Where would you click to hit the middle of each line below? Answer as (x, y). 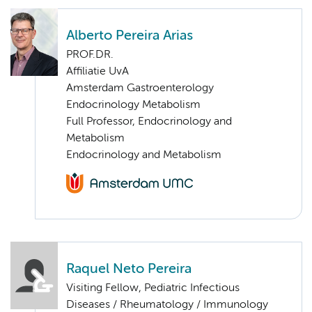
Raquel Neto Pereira (129, 269)
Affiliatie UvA (97, 71)
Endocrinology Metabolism (133, 105)
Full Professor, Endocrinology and (149, 122)
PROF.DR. (90, 55)
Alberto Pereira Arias (130, 36)
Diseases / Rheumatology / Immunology (167, 305)
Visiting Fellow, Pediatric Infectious (153, 288)
